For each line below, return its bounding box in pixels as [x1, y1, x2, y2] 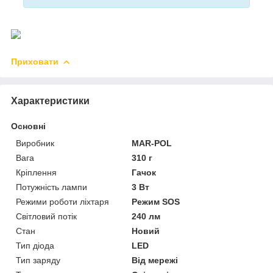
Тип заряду [16, 255, 60, 265]
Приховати [11, 56, 58, 66]
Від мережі [132, 255, 179, 265]
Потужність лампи [16, 182, 87, 192]
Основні [11, 121, 46, 131]
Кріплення [16, 167, 57, 177]
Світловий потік [16, 211, 77, 221]
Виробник [16, 138, 54, 148]
